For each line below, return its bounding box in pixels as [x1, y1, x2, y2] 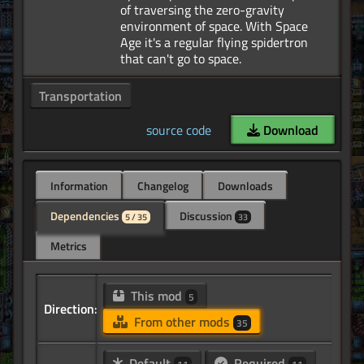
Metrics [50, 237, 87, 255]
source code [146, 120, 211, 141]
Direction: [44, 299, 97, 319]
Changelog [137, 177, 188, 195]
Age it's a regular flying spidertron [120, 32, 308, 53]
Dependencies [50, 207, 122, 225]
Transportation [39, 86, 122, 106]
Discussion [180, 207, 235, 225]
